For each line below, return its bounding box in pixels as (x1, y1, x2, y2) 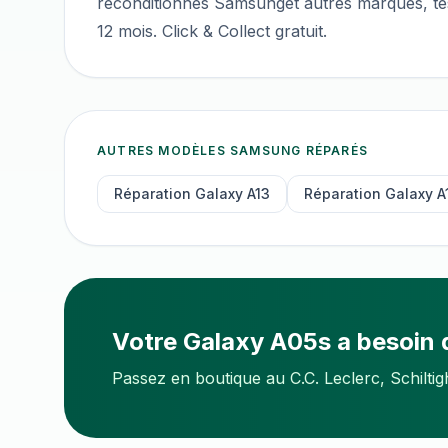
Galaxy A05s (183, 327, 331, 356)
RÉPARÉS (301, 143, 369, 158)
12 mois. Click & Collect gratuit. (97, 21, 327, 41)
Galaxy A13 (195, 185, 270, 202)
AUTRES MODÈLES (97, 143, 230, 158)
